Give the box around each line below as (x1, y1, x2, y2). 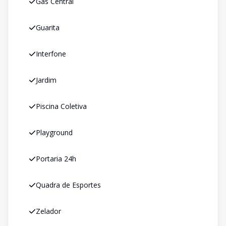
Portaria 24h (36, 154, 76, 163)
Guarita (36, 23, 60, 32)
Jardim (36, 75, 56, 85)
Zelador (36, 206, 61, 216)
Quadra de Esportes (36, 180, 101, 190)
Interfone (36, 49, 66, 59)
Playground (36, 128, 73, 137)
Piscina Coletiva (36, 101, 87, 111)
